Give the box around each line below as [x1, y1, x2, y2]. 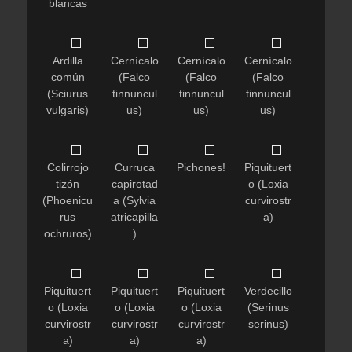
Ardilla [52, 54, 83, 68]
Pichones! [177, 161, 225, 174]
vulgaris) [46, 104, 89, 117]
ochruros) [43, 227, 92, 240]
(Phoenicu [42, 194, 93, 207]
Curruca [114, 161, 155, 174]
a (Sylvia [113, 194, 156, 207]
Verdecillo [244, 284, 292, 298]
